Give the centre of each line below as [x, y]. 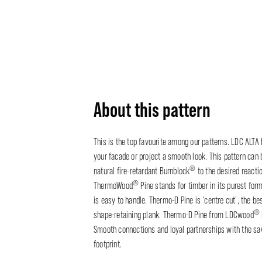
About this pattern [152, 110]
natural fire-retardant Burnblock [142, 171]
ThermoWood [113, 186]
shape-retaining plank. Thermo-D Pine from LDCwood [174, 215]
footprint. [108, 244]
